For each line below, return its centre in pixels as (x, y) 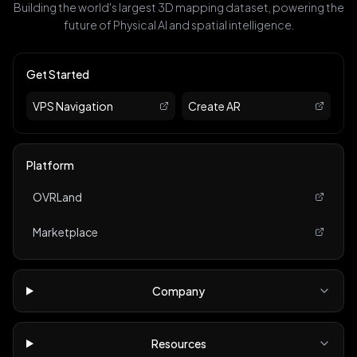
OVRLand (57, 197)
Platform (50, 165)
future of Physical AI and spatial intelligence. (178, 25)
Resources (178, 344)
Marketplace (65, 232)
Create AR (214, 106)
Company (179, 291)
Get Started (58, 75)
